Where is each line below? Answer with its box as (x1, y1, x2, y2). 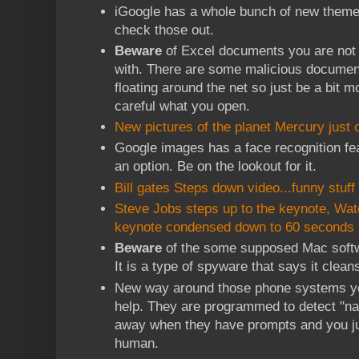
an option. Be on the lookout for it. (115, 159, 317, 175)
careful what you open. (115, 98, 250, 114)
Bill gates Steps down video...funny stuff (115, 179, 355, 196)
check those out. (115, 22, 214, 38)
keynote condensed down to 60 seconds (115, 220, 354, 236)
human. (115, 335, 159, 351)
